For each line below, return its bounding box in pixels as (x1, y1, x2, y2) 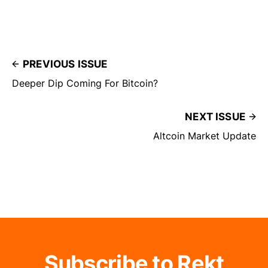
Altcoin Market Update (153, 130, 256, 142)
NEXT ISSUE (185, 111, 245, 123)
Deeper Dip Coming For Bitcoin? (12, 77, 158, 90)
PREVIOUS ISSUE (23, 58, 108, 71)
